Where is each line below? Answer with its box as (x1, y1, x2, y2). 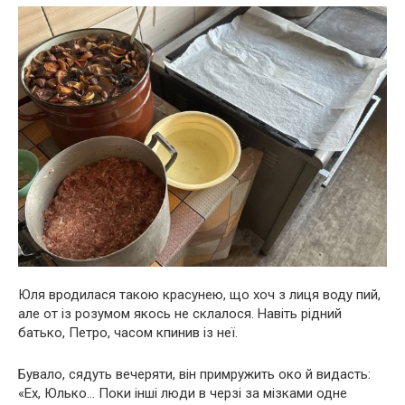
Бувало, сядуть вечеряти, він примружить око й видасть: (18, 366, 371, 383)
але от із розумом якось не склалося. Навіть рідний (18, 306, 342, 323)
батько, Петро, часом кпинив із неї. (18, 325, 238, 342)
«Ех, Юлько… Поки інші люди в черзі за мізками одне (18, 385, 347, 402)
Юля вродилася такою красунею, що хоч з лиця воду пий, (18, 287, 381, 304)
